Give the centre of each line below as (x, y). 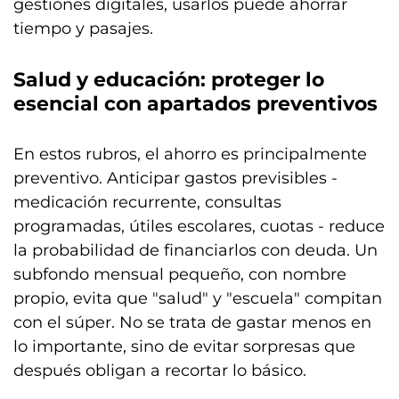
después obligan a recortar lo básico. (160, 370)
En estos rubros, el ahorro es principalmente (190, 154)
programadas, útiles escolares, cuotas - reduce (199, 226)
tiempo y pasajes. (83, 28)
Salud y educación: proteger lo (169, 79)
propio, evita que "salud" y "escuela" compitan (198, 298)
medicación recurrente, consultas (147, 202)
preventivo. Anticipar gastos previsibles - (175, 178)
